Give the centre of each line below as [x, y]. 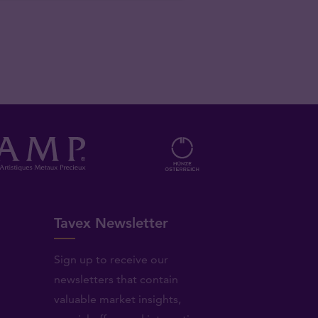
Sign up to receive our [111, 259]
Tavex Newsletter [111, 223]
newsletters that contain [116, 279]
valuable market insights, [117, 299]
